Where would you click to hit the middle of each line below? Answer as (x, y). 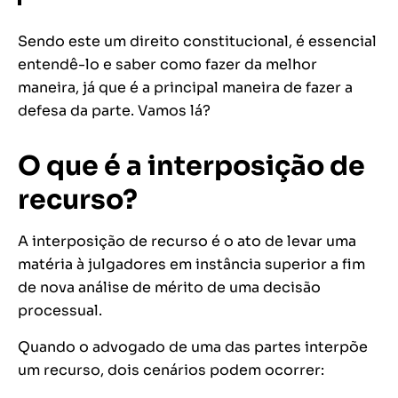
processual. (60, 311)
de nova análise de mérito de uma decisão (169, 288)
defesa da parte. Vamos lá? (114, 111)
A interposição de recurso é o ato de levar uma (187, 242)
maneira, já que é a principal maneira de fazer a (185, 88)
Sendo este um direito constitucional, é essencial (197, 42)
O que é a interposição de (191, 167)
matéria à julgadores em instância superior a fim (191, 265)
